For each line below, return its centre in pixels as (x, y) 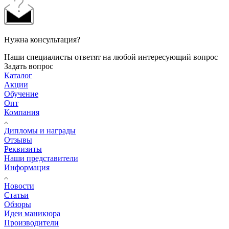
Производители (31, 222)
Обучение (21, 94)
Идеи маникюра (32, 213)
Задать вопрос (29, 66)
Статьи (16, 195)
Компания (22, 112)
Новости (19, 186)
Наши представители (41, 158)
